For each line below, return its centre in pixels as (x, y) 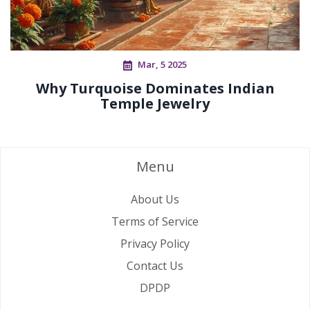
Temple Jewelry (155, 103)
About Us (155, 200)
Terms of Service (155, 222)
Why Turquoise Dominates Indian (155, 88)
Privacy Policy (155, 244)
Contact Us (155, 266)
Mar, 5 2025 (162, 64)
